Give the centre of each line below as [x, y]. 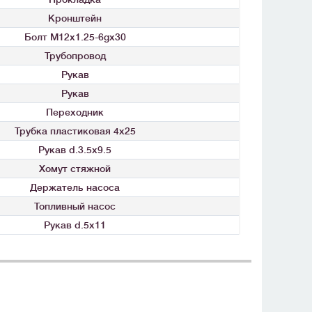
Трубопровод [75, 56]
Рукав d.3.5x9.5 [75, 150]
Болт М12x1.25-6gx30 [75, 37]
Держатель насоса [75, 188]
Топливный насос [75, 206]
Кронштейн [75, 18]
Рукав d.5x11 [75, 225]
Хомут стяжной [75, 169]
